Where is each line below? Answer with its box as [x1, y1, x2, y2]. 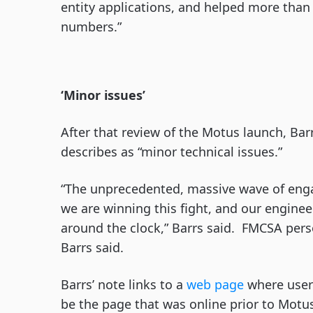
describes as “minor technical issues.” [61, 143, 282, 160]
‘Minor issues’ [61, 87, 145, 103]
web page [187, 276, 244, 293]
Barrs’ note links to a [61, 276, 187, 293]
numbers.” [61, 18, 122, 35]
